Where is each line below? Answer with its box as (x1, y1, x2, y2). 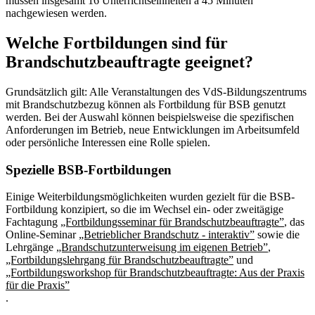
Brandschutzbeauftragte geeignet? (6, 53, 253, 72)
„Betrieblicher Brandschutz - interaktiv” (79, 229, 255, 241)
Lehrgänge (6, 241, 56, 254)
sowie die (255, 229, 300, 241)
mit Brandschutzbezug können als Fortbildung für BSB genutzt (6, 98, 285, 111)
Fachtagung (6, 216, 60, 229)
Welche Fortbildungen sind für (6, 34, 228, 53)
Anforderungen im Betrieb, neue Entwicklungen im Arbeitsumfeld (6, 124, 300, 136)
